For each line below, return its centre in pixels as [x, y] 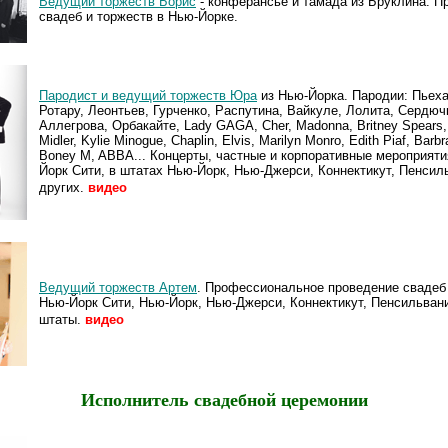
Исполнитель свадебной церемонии [224, 400]
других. [61, 187]
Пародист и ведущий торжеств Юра [148, 95]
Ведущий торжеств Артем [118, 287]
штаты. [60, 319]
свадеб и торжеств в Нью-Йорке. [138, 16]
